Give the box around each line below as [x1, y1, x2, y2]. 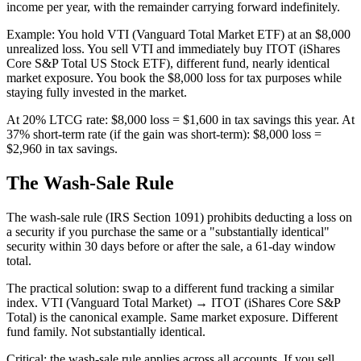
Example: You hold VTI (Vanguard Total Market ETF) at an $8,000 [6, 27, 351, 41]
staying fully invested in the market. [6, 85, 187, 99]
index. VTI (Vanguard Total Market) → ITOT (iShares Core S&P [6, 295, 340, 309]
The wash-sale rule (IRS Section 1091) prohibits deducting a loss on [6, 210, 352, 224]
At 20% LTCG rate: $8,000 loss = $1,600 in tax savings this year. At [6, 112, 355, 127]
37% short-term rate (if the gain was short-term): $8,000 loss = [6, 127, 322, 141]
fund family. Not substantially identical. [6, 324, 205, 338]
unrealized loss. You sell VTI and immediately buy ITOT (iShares [6, 41, 340, 56]
